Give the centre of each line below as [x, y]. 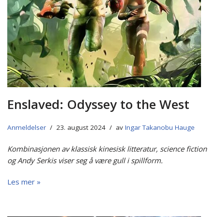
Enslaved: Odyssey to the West [98, 104]
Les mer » [24, 182]
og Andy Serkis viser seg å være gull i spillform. [85, 161]
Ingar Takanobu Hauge [160, 128]
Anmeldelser [27, 128]
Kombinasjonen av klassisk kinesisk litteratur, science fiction [107, 149]
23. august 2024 [81, 128]
